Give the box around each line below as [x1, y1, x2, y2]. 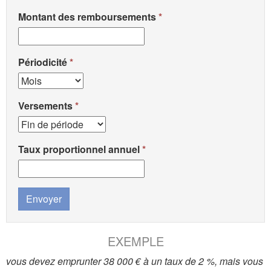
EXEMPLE [107, 232, 164, 250]
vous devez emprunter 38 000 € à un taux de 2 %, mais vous [6, 254, 263, 268]
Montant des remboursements [18, 10, 156, 24]
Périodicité [18, 55, 67, 69]
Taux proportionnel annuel [18, 142, 140, 156]
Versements [18, 99, 73, 113]
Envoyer [26, 192, 62, 206]
